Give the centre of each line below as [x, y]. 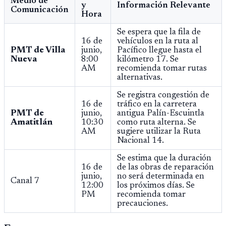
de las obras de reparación [165, 167]
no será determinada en [161, 176]
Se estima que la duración [164, 158]
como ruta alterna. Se [157, 122]
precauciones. [143, 204]
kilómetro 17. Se [148, 59]
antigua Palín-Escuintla [161, 113]
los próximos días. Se [156, 185]
